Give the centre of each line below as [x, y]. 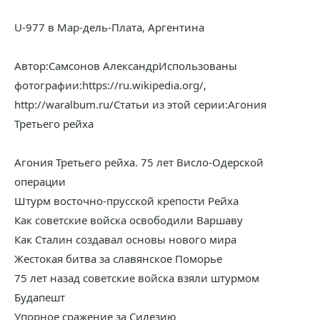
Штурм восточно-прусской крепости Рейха [126, 201]
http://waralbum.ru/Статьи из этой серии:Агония [140, 104]
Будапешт [40, 297]
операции [40, 181]
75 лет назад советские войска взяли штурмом [137, 278]
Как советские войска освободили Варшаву [129, 220]
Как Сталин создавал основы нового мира [125, 239]
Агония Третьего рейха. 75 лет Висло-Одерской [139, 162]
